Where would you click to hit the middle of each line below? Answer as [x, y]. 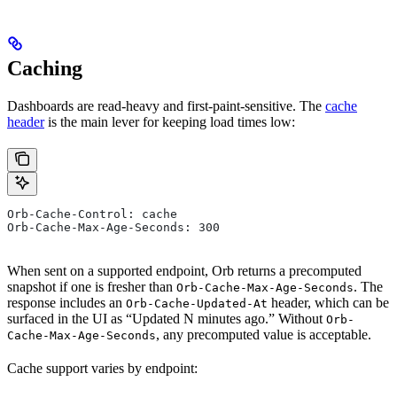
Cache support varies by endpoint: [102, 368]
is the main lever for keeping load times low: [170, 121]
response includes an [66, 302]
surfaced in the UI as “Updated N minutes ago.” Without [167, 318]
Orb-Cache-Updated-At [197, 303]
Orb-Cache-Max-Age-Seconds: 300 [113, 227]
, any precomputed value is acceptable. [264, 334]
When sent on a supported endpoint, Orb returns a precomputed [184, 270]
